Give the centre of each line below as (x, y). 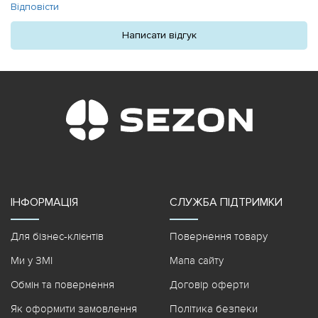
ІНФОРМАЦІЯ (44, 202)
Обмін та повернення (62, 284)
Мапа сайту (197, 260)
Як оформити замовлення (74, 308)
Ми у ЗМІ (32, 260)
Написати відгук (159, 35)
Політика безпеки (214, 308)
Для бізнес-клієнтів (57, 236)
